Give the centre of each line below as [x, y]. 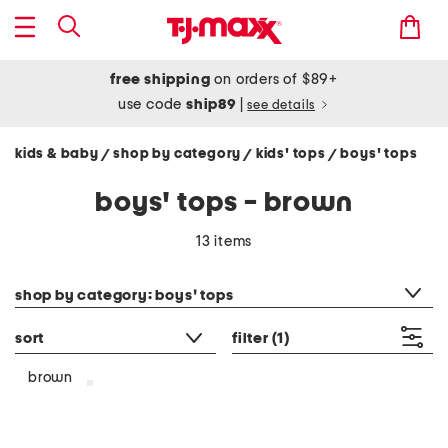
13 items [224, 241]
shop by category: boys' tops [124, 295]
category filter [61, 270]
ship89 [213, 104]
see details [281, 105]
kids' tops [292, 154]
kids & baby [58, 154]
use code [152, 104]
